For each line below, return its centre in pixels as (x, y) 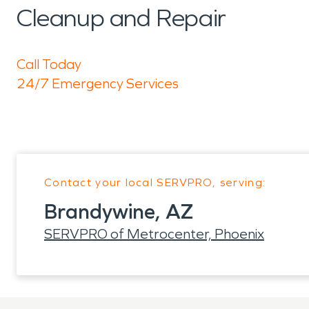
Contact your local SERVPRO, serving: (155, 182)
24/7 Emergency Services (98, 83)
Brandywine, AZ (119, 212)
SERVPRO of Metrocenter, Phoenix (154, 234)
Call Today (49, 64)
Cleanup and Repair (121, 18)
